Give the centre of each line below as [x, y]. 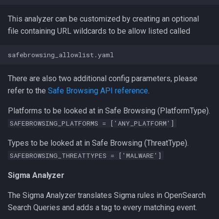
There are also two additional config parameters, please [103, 78]
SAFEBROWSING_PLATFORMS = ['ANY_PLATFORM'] [92, 123]
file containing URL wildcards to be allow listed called [99, 31]
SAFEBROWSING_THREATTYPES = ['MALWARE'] [86, 155]
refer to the [28, 91]
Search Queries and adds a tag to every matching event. [102, 208]
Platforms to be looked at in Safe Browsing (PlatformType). [109, 111]
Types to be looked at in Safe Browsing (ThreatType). [98, 143]
